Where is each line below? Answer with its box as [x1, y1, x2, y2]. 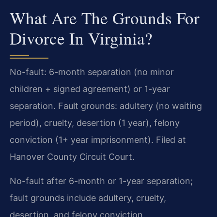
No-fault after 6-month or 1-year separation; [10, 175, 193, 186]
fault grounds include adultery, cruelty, [10, 192, 166, 203]
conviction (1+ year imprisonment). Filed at [10, 135, 186, 145]
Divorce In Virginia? [10, 27, 153, 50]
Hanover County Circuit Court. [10, 152, 135, 162]
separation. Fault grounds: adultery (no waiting [10, 101, 202, 111]
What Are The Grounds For [10, 6, 200, 30]
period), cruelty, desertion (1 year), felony [10, 118, 180, 128]
